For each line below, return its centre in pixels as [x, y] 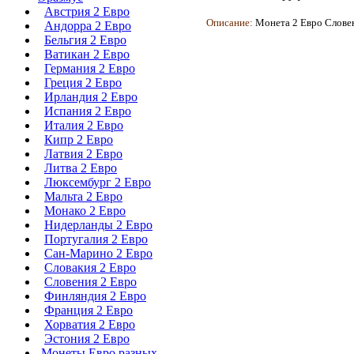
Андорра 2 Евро [88, 26]
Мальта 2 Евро [83, 196]
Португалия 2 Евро [96, 239]
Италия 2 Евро [84, 125]
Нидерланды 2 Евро [98, 225]
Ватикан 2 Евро [87, 54]
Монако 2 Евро [85, 211]
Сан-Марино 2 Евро [98, 253]
